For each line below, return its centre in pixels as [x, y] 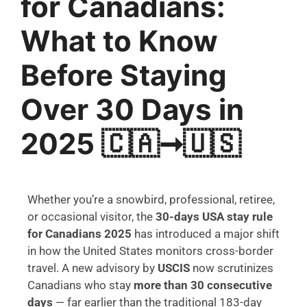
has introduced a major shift [206, 233]
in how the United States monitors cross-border [150, 250]
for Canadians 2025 [79, 233]
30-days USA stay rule [214, 216]
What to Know [119, 40]
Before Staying [124, 75]
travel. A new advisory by [93, 268]
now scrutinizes [232, 268]
